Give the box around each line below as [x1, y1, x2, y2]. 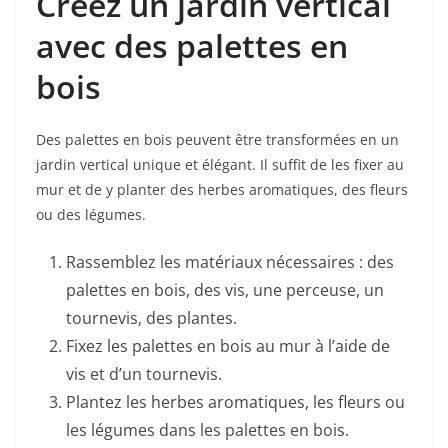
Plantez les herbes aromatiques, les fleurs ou [66, 391, 405, 414]
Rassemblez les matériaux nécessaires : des [66, 251, 394, 274]
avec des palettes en [36, 24, 348, 68]
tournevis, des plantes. [66, 307, 237, 330]
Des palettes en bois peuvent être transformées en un [36, 130, 399, 150]
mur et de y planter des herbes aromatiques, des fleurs [36, 180, 408, 200]
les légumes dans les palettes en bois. [66, 419, 349, 442]
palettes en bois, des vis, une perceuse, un [66, 279, 384, 302]
